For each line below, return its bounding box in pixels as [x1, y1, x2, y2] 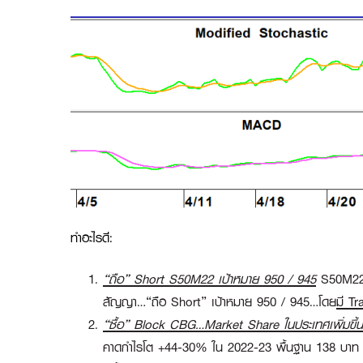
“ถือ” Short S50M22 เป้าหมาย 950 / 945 [103, 268, 316, 291]
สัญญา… [103, 291, 146, 314]
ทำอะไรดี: [70, 227, 113, 250]
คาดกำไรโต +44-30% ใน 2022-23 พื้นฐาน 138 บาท [103, 336, 359, 359]
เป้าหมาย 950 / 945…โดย [211, 291, 336, 314]
